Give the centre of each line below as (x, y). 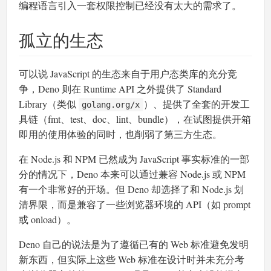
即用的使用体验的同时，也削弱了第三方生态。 (120, 134)
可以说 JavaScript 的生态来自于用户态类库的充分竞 (128, 73)
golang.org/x (111, 104)
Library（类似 (49, 103)
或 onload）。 (47, 219)
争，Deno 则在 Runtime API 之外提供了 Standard (120, 88)
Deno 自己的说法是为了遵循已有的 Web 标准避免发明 (134, 244)
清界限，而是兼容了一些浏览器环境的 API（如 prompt (135, 204)
